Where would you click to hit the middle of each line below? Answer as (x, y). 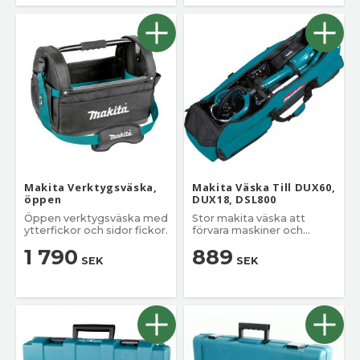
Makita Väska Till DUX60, (264, 187)
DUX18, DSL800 (234, 199)
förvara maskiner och (247, 230)
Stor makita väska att (249, 218)
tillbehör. (215, 242)
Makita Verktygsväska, (91, 187)
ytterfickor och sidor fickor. (96, 230)
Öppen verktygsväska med (96, 218)
